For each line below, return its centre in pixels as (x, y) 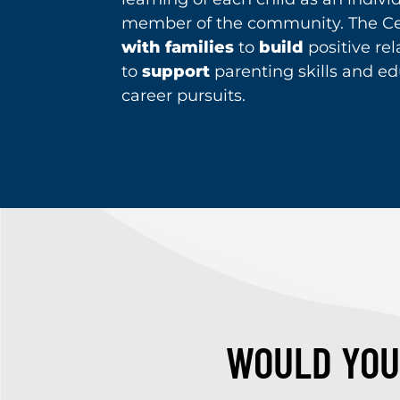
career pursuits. (183, 95)
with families (178, 47)
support (176, 71)
